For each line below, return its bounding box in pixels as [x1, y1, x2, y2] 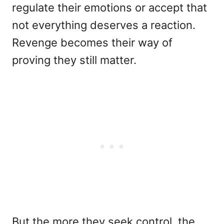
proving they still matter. [12, 53, 136, 67]
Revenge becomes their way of [12, 36, 172, 49]
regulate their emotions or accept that [12, 1, 207, 14]
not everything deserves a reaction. [12, 18, 195, 32]
